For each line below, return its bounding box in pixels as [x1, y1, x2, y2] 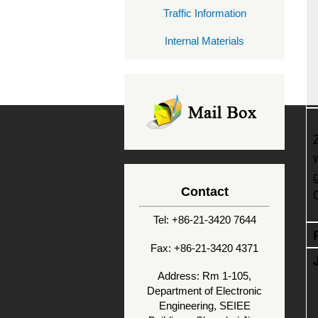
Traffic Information [163, 6, 246, 19]
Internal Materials [165, 35, 244, 48]
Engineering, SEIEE [158, 300, 251, 312]
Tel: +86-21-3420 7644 [153, 214, 256, 226]
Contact [180, 184, 229, 199]
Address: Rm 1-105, [158, 270, 251, 283]
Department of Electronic [147, 285, 262, 297]
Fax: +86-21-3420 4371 [150, 241, 258, 254]
